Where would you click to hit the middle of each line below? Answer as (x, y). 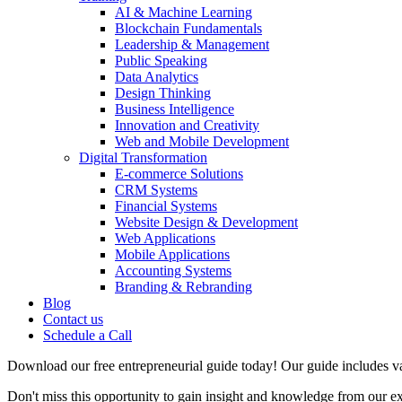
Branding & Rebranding (184, 287)
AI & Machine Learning (184, 13)
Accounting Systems (173, 271)
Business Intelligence (175, 109)
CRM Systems (156, 190)
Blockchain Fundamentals (188, 29)
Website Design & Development (206, 223)
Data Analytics (157, 77)
